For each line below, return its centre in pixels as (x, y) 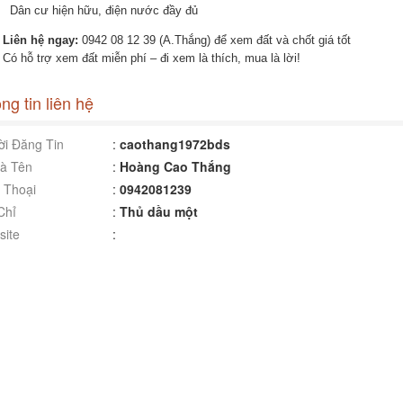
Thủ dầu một (158, 211)
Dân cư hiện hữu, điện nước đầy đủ (103, 10)
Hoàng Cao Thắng (175, 166)
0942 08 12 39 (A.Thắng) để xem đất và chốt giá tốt (214, 40)
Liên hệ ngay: (40, 40)
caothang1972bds (175, 144)
